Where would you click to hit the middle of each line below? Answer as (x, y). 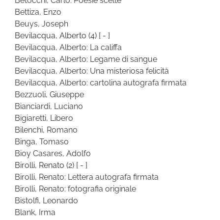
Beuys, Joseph (41, 24)
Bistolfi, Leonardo (46, 200)
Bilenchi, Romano (46, 130)
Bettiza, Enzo (38, 12)
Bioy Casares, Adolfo (53, 153)
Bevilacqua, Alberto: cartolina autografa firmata (101, 82)
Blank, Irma (35, 212)
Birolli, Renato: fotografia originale (75, 189)
